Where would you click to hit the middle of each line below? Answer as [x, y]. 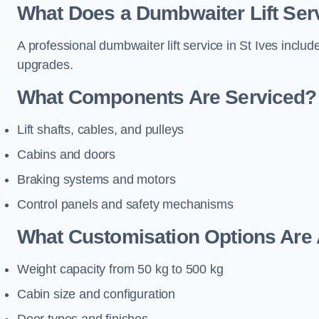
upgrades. [45, 65]
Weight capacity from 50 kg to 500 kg [120, 269]
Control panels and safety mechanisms [125, 204]
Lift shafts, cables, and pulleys [101, 130]
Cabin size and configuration [96, 294]
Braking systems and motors [96, 179]
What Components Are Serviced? [167, 97]
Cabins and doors [67, 155]
